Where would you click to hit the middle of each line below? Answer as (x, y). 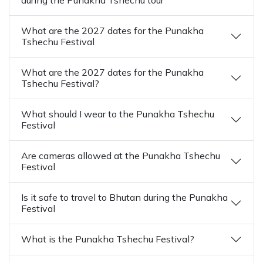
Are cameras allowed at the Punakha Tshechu (121, 155)
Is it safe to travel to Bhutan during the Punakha (124, 197)
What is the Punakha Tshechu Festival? (108, 239)
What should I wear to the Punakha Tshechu (118, 114)
